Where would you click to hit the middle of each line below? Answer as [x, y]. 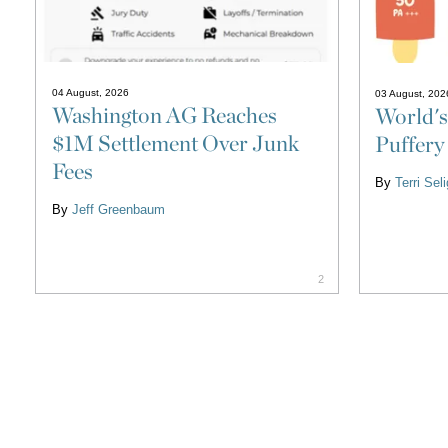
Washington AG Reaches [164, 114]
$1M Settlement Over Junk [175, 142]
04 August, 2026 [90, 92]
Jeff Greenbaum [118, 209]
